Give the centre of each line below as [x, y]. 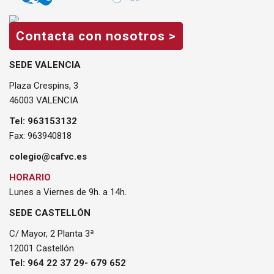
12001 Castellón [42, 249]
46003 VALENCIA [44, 101]
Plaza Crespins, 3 [44, 86]
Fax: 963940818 [40, 136]
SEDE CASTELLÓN [50, 213]
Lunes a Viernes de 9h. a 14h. [68, 192]
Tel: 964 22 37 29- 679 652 [68, 263]
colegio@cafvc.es [48, 157]
